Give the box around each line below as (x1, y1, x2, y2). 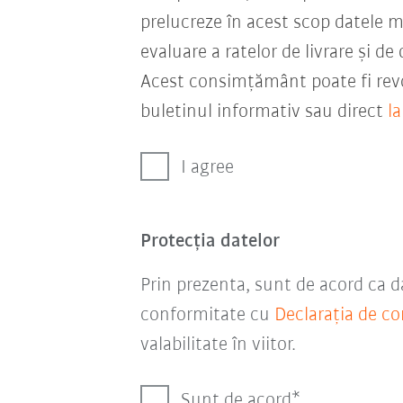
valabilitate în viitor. (139, 335, 296, 355)
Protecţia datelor (139, 231, 280, 252)
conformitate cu (139, 305, 274, 326)
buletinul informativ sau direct (139, 102, 388, 122)
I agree (180, 157, 234, 178)
